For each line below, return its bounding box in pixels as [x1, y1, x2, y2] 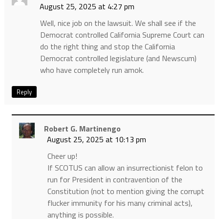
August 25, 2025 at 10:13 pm [46, 133, 146, 145]
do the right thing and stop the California [40, 40, 175, 52]
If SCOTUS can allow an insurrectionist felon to [47, 161, 203, 174]
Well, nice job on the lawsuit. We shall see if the [40, 17, 196, 29]
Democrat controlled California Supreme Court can [40, 28, 204, 41]
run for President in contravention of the [47, 173, 182, 185]
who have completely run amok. [40, 64, 144, 76]
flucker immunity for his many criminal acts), [47, 197, 193, 209]
